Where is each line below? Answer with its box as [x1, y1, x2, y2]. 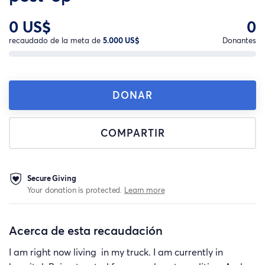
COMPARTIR [100, 126, 165, 140]
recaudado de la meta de [9, 35, 103, 46]
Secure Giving [27, 172, 76, 183]
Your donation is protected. [27, 184, 125, 195]
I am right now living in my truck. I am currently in [9, 246, 223, 258]
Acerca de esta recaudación [9, 222, 163, 239]
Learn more [124, 184, 165, 195]
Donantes [222, 35, 256, 46]
